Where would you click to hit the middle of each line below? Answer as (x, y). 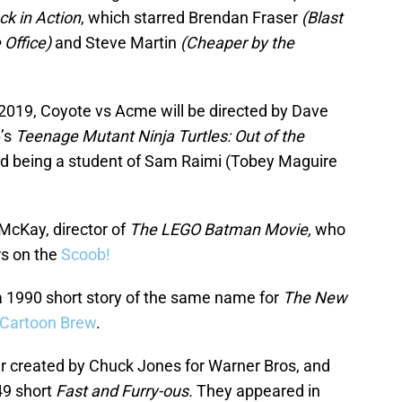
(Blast (322, 18)
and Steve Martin (116, 43)
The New (315, 298)
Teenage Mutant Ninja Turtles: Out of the (160, 136)
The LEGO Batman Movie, (222, 230)
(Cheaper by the (237, 43)
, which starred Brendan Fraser (191, 18)
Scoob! (86, 255)
